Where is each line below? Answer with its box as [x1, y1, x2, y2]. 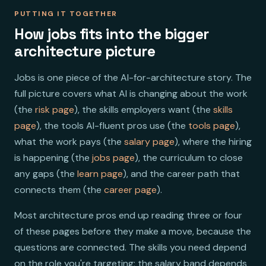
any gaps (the [14, 167, 77, 180]
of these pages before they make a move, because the [14, 224, 251, 237]
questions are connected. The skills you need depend [14, 240, 246, 254]
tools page [188, 119, 235, 132]
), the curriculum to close [135, 151, 243, 164]
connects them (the [14, 183, 104, 196]
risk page [35, 103, 74, 116]
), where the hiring [175, 135, 252, 148]
